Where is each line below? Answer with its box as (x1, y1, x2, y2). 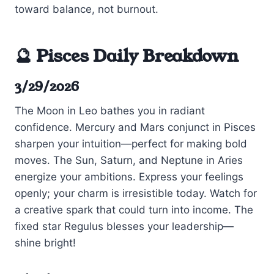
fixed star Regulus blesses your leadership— (15, 220, 234, 233)
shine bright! (15, 237, 76, 250)
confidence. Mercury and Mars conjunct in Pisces (15, 121, 256, 134)
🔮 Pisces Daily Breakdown (15, 43, 239, 68)
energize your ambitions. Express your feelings (15, 171, 243, 183)
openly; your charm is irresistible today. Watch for (15, 187, 257, 200)
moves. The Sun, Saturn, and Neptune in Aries (15, 154, 243, 167)
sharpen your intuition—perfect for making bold (15, 138, 247, 150)
